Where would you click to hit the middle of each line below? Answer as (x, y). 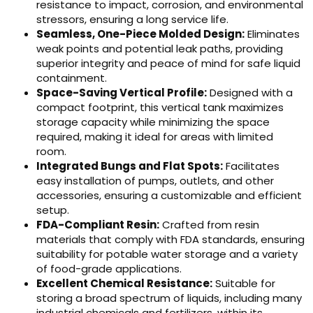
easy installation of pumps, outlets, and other (155, 181)
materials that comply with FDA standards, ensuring (170, 239)
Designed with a (250, 93)
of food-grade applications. (109, 269)
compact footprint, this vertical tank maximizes (160, 107)
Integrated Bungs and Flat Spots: (130, 166)
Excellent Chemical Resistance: (124, 283)
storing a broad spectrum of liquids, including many (169, 298)
